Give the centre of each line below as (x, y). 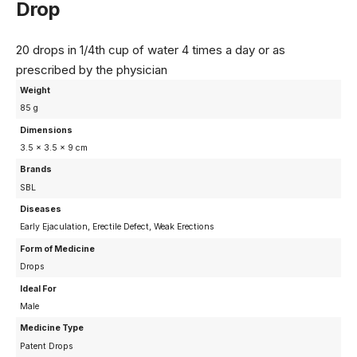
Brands (36, 170)
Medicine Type (52, 328)
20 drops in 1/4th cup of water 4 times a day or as (151, 49)
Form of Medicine (58, 249)
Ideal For (39, 288)
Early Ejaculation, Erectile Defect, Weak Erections (118, 227)
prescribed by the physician (92, 69)
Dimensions (47, 130)
